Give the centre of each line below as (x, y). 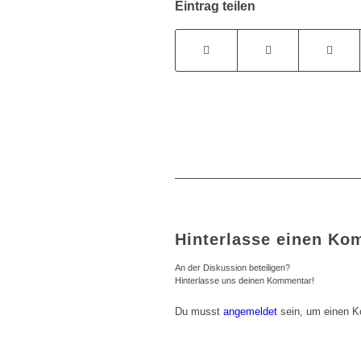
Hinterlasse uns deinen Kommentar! (245, 281)
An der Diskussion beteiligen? (232, 268)
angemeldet (250, 312)
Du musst (199, 312)
